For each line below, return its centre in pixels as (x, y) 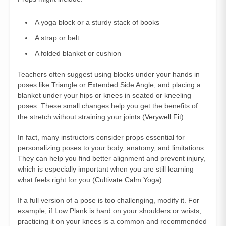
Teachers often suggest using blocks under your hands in (109, 74)
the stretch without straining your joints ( (81, 116)
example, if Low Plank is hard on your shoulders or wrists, (109, 211)
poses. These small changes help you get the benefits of (108, 106)
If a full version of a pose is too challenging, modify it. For (108, 200)
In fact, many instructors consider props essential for (101, 137)
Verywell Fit (163, 116)
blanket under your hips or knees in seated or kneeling (104, 95)
